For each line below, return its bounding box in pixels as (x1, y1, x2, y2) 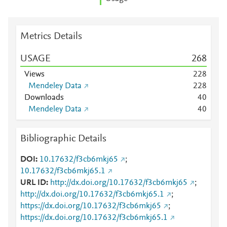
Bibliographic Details (20, 134, 106, 144)
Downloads (24, 94, 64, 102)
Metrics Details (20, 31, 82, 42)
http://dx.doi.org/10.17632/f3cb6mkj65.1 (20, 191, 164, 199)
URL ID (20, 179, 46, 187)
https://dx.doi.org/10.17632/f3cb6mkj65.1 (20, 214, 168, 222)
